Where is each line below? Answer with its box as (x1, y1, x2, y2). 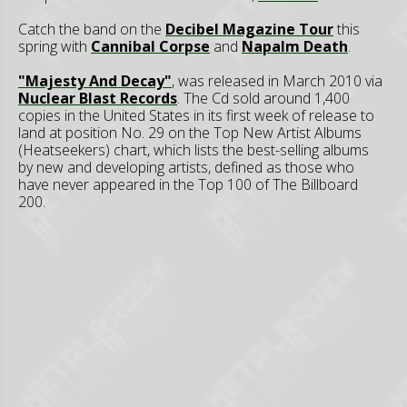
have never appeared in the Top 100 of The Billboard (18, 174, 358, 194)
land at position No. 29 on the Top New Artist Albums (18, 123, 362, 143)
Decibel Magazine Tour (165, 19, 333, 39)
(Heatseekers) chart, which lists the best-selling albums (18, 140, 369, 160)
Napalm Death (242, 36, 348, 56)
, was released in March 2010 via (172, 71, 382, 91)
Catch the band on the (18, 19, 165, 39)
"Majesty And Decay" (18, 71, 172, 91)
